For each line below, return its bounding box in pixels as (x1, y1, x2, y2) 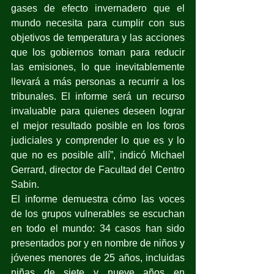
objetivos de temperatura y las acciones (11, 32, 185, 43)
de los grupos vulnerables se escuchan (11, 208, 185, 219)
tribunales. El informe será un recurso (11, 91, 185, 102)
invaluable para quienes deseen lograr (11, 105, 185, 116)
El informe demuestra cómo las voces (11, 193, 185, 204)
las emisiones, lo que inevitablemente (11, 61, 185, 72)
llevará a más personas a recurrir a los (11, 76, 185, 87)
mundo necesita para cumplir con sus (11, 17, 185, 28)
